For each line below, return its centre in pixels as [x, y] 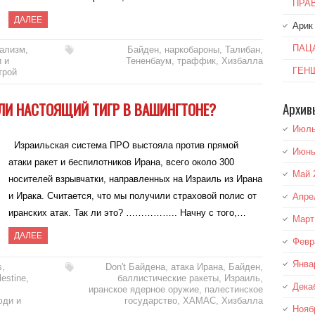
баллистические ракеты [168, 278]
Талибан [242, 50]
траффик [196, 61]
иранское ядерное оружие [143, 290]
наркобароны [192, 50]
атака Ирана [197, 267]
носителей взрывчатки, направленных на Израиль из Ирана [136, 179]
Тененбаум [148, 61]
